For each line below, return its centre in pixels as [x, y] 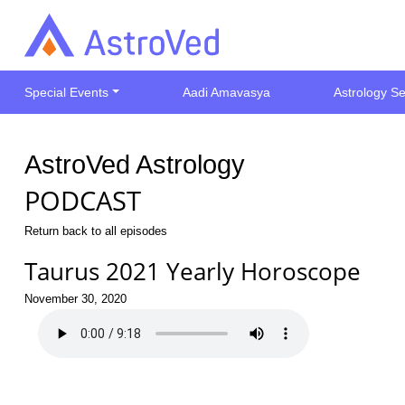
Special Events [66, 92]
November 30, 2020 [75, 299]
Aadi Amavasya [227, 92]
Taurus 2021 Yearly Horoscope [193, 271]
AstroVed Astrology [135, 164]
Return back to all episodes [96, 231]
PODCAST [83, 201]
